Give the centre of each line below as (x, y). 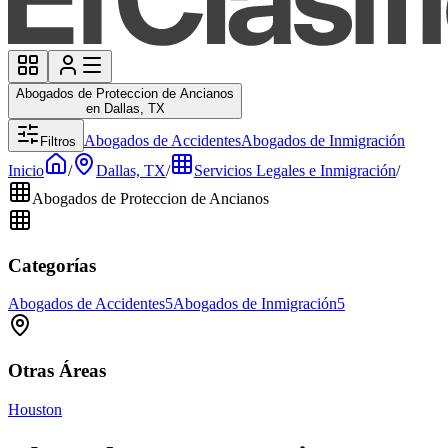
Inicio (26, 170)
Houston (35, 409)
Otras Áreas (57, 371)
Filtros (58, 141)
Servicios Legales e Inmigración (295, 170)
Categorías (52, 265)
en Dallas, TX (125, 108)
